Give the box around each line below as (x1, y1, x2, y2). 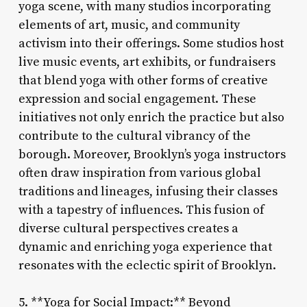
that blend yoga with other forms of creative (18, 72, 268, 88)
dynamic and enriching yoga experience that (18, 238, 272, 255)
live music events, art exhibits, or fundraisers (18, 53, 275, 70)
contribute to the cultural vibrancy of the (18, 127, 251, 144)
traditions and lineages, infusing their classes (18, 183, 278, 199)
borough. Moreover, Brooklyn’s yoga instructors (18, 146, 286, 162)
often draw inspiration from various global (18, 164, 261, 181)
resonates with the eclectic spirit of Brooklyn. (18, 257, 276, 273)
